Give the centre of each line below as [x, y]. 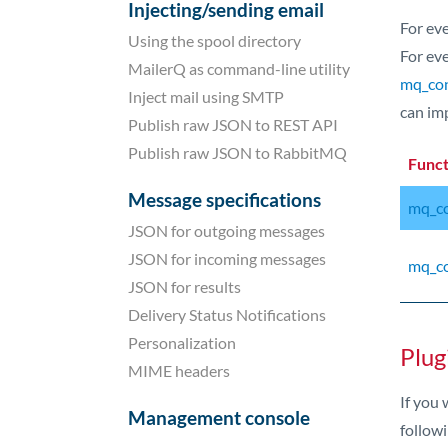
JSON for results [184, 286]
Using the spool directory [214, 40]
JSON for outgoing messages [226, 230]
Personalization [182, 342]
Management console [219, 417]
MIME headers [179, 370]
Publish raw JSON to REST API [233, 124]
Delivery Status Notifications [227, 314]
